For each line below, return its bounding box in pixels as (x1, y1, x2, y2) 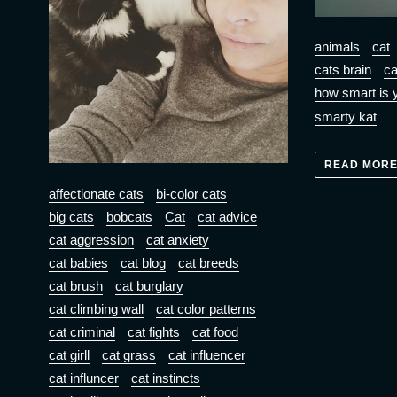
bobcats (106, 208, 152, 224)
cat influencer (168, 346, 245, 362)
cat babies (49, 254, 108, 270)
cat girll (49, 346, 90, 362)
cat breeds (178, 254, 239, 270)
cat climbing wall (49, 300, 144, 316)
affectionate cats (49, 185, 144, 201)
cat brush (49, 277, 103, 293)
